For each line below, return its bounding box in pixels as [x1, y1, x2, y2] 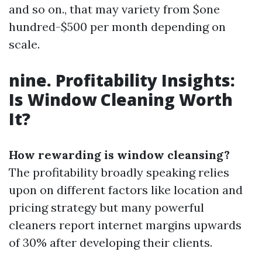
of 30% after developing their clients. [9, 235, 212, 250]
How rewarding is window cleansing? [9, 147, 230, 162]
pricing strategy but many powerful [9, 200, 204, 215]
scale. [9, 37, 40, 51]
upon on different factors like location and [9, 182, 243, 197]
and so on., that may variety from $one [9, 2, 220, 16]
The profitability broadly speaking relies [9, 165, 229, 180]
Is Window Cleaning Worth [9, 88, 233, 111]
